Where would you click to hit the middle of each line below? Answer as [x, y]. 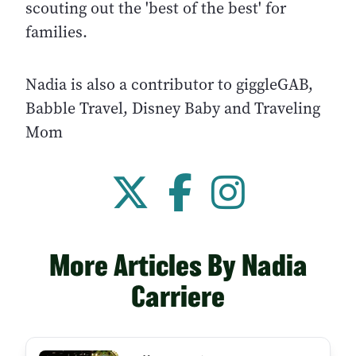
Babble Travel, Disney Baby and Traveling [173, 109]
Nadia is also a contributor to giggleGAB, [169, 85]
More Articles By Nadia [178, 265]
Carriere [178, 296]
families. [56, 33]
